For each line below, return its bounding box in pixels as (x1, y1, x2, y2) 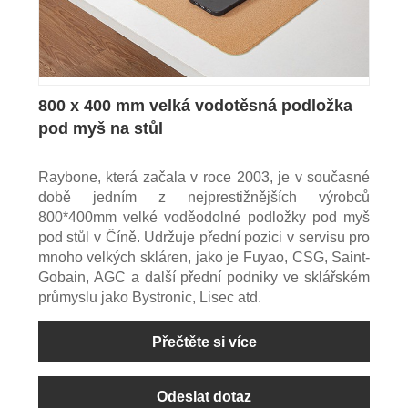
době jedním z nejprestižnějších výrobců (37, 189, 371, 206)
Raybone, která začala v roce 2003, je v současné (37, 169, 371, 186)
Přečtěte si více (151, 334, 257, 351)
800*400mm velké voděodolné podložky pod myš (37, 209, 371, 226)
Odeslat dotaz (157, 389, 251, 405)
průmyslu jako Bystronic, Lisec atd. (37, 290, 261, 306)
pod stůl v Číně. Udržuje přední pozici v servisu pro (37, 229, 371, 246)
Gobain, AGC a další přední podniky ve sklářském (37, 270, 371, 286)
